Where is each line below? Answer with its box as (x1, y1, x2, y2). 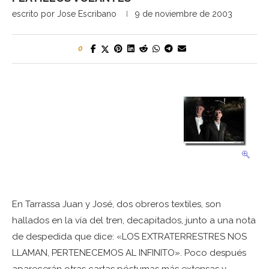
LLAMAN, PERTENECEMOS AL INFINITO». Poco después (12, 247, 246, 258)
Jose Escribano (57, 9, 116, 19)
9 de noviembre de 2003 (135, 9, 232, 19)
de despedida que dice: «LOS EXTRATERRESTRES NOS (12, 231, 247, 242)
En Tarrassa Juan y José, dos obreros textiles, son (12, 199, 221, 210)
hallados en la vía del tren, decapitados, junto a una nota (12, 215, 256, 226)
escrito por (12, 9, 57, 19)
